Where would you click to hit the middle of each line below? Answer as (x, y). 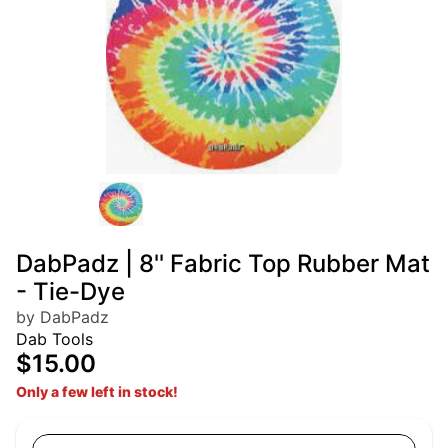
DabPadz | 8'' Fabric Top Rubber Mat (223, 264)
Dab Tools (54, 339)
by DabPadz (62, 317)
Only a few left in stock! (97, 392)
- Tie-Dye (70, 292)
